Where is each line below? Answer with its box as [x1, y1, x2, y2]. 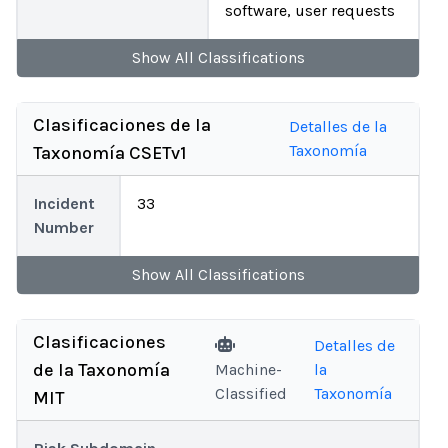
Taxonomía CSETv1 [33, 142, 186, 164]
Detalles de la [289, 117, 388, 136]
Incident [34, 194, 95, 213]
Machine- [215, 360, 283, 379]
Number [34, 218, 94, 237]
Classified [215, 384, 288, 403]
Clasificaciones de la [33, 114, 211, 136]
